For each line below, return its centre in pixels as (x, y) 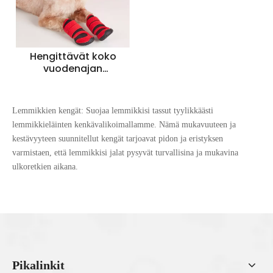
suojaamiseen (73, 105)
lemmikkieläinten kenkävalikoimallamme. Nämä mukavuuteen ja (124, 124)
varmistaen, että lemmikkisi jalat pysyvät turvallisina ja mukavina (125, 152)
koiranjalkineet (73, 80)
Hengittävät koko (73, 56)
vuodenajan (73, 68)
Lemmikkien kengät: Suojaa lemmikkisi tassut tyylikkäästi (113, 110)
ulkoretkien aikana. (45, 166)
